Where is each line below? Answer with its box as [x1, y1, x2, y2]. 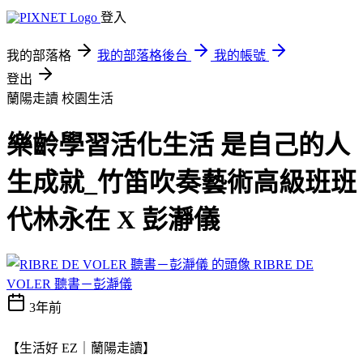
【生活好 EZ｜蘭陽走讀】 [6, 340, 156, 355]
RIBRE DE [254, 257, 314, 271]
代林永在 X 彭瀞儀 [6, 205, 220, 235]
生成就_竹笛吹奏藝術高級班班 [6, 168, 357, 198]
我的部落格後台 [97, 49, 188, 62]
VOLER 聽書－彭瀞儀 [6, 276, 132, 291]
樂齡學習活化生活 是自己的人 [6, 130, 350, 160]
